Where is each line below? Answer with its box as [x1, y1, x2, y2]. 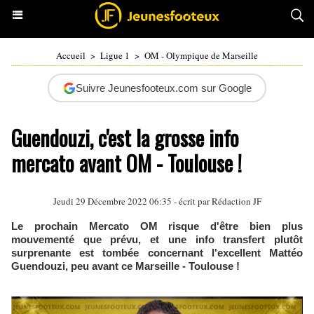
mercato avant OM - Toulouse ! [11, 147, 242, 179]
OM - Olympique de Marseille [144, 49, 258, 62]
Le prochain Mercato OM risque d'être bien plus [11, 220, 303, 232]
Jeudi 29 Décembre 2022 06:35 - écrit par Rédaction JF [53, 195, 261, 207]
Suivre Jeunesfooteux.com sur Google [75, 82, 252, 94]
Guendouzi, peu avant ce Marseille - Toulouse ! [11, 260, 240, 272]
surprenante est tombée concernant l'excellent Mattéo [11, 247, 303, 259]
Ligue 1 [100, 49, 130, 62]
